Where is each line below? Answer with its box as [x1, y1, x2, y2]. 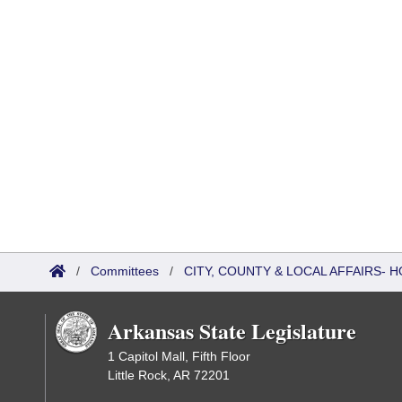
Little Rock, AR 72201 [108, 368, 230, 382]
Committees [91, 264, 159, 278]
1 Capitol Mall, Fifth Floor [108, 349, 250, 363]
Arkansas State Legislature [108, 315, 356, 346]
